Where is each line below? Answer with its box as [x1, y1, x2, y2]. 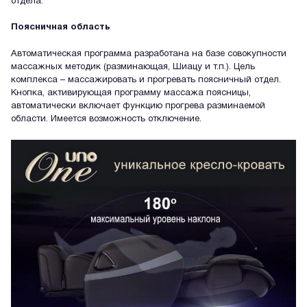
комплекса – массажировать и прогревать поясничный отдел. [11, 76, 281, 85]
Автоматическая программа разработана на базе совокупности [11, 50, 286, 59]
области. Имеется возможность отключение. [11, 115, 201, 124]
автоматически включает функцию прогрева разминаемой [11, 102, 265, 111]
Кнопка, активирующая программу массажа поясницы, [11, 89, 251, 98]
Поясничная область [11, 23, 110, 32]
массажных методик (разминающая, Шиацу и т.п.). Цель [11, 63, 255, 72]
